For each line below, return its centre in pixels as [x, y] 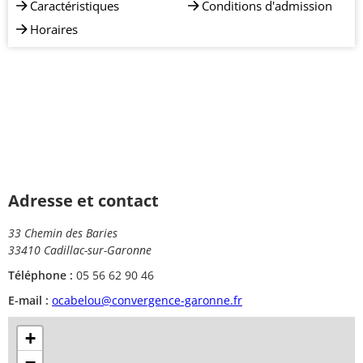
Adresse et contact [83, 201]
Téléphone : [41, 275]
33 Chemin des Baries [63, 233]
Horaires [54, 29]
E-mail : [28, 300]
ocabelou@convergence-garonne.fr [147, 300]
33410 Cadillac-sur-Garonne [80, 250]
